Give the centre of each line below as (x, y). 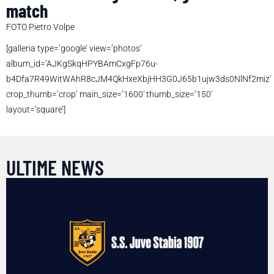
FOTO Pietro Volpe (40, 27)
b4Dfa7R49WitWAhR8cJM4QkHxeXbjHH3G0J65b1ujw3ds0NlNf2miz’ (139, 79)
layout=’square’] (36, 110)
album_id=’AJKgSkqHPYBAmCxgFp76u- (82, 64)
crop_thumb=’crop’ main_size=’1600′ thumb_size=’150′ (109, 94)
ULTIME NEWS (55, 168)
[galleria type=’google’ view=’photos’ (74, 49)
